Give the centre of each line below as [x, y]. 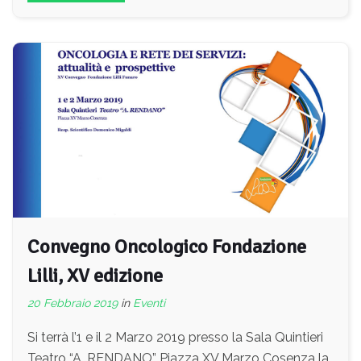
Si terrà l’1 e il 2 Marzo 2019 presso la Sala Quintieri [175, 337]
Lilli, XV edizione [95, 275]
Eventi [149, 303]
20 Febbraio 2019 [73, 303]
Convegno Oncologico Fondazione [167, 246]
